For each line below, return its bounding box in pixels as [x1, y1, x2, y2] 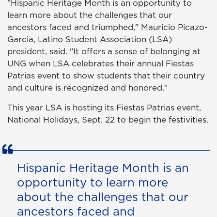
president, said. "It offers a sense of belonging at [7, 46, 201, 58]
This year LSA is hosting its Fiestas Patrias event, [7, 102, 201, 114]
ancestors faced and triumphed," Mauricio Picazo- [7, 21, 208, 33]
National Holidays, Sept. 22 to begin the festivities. [7, 114, 208, 126]
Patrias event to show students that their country [7, 70, 205, 82]
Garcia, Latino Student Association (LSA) [7, 33, 172, 46]
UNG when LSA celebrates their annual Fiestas [7, 58, 194, 70]
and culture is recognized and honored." [7, 82, 168, 94]
